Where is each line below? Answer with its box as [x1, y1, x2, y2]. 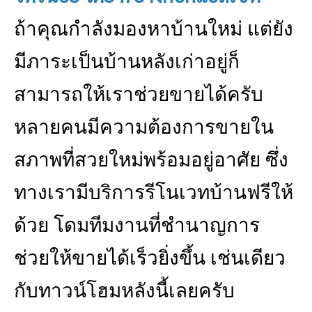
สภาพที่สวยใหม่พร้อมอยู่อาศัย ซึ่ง [14, 149, 288, 171]
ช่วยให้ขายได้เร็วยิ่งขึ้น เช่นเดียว [14, 247, 286, 269]
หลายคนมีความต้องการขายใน [14, 116, 274, 138]
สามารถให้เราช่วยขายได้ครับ [14, 84, 263, 105]
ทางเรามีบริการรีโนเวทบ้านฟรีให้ [14, 182, 293, 203]
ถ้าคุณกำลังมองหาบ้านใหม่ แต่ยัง [14, 18, 293, 40]
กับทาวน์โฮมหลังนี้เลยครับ [14, 280, 235, 302]
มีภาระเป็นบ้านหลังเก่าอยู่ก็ [14, 51, 240, 72]
